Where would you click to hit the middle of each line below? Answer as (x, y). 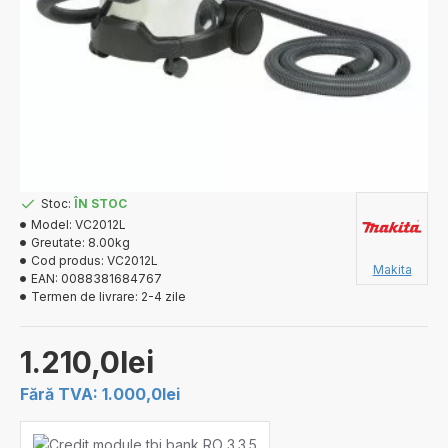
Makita (392, 269)
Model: (51, 224)
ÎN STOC (100, 203)
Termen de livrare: (84, 296)
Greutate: (58, 242)
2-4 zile (163, 296)
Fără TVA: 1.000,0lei (100, 394)
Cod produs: (67, 260)
